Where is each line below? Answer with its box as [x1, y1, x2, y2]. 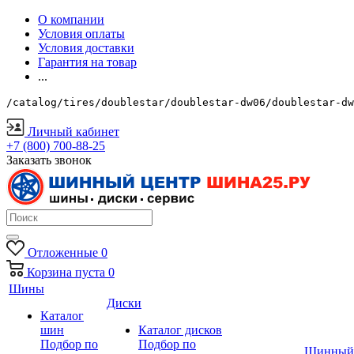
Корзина [27, 265, 72, 279]
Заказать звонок [6, 153, 92, 167]
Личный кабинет [28, 125, 119, 138]
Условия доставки [38, 41, 134, 55]
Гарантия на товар [38, 55, 137, 69]
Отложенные [27, 246, 98, 259]
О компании [38, 13, 104, 26]
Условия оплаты [38, 27, 125, 40]
